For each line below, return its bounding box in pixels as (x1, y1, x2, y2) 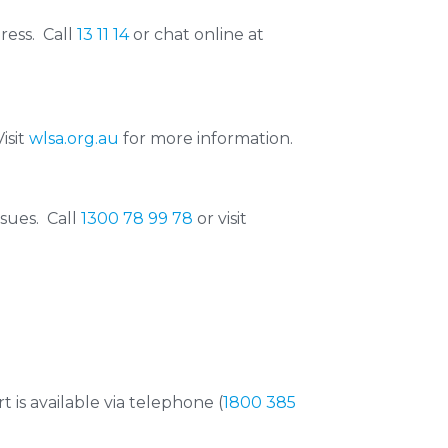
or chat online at (129, 25, 264, 44)
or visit (193, 209, 247, 228)
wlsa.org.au (29, 129, 119, 148)
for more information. (119, 129, 293, 148)
